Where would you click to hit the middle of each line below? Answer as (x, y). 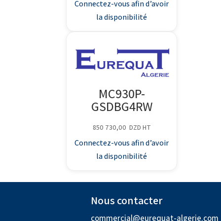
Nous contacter (127, 201)
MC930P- (122, 93)
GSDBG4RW (122, 106)
